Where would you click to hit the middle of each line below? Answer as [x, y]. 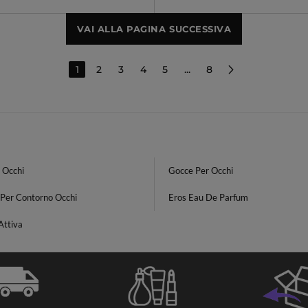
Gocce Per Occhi [201, 170]
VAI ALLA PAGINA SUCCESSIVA [154, 29]
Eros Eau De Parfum [208, 197]
